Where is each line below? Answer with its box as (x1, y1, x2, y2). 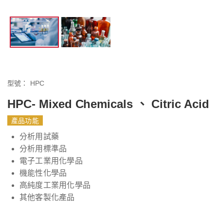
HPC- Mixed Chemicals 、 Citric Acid (7, 97, 209, 111)
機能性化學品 (19, 169, 67, 178)
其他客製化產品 (19, 193, 75, 202)
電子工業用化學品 (19, 157, 83, 165)
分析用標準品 (19, 145, 67, 153)
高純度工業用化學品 (19, 181, 91, 190)
